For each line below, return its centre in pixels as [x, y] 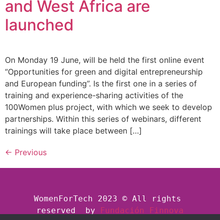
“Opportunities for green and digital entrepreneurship [104, 72]
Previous [29, 152]
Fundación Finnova [142, 211]
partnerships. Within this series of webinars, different [103, 119]
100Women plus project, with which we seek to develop [109, 107]
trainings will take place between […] [73, 131]
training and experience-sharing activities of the [94, 96]
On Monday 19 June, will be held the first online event [105, 60]
